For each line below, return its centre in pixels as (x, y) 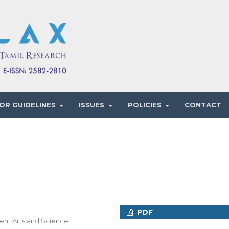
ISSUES (93, 105)
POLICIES (145, 105)
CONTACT (203, 105)
